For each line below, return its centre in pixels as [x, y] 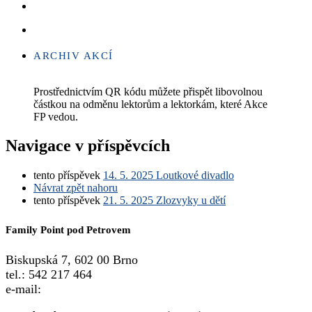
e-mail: [25, 289]
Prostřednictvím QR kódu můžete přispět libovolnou [148, 91]
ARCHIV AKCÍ [73, 55]
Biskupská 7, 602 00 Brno [72, 260]
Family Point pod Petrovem [68, 229]
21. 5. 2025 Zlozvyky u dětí [164, 201]
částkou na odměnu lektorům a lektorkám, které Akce [150, 104]
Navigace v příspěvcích [88, 146]
